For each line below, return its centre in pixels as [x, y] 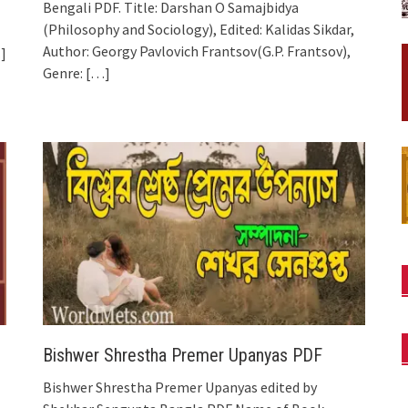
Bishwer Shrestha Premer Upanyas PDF [183, 355]
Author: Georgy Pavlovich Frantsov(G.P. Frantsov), [197, 51]
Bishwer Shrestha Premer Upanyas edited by [180, 387]
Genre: [63, 73]
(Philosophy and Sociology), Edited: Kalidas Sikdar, [199, 30]
